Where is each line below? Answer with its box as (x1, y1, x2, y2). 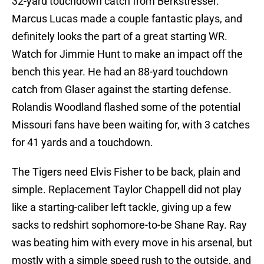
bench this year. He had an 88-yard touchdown (12, 65, 228, 78)
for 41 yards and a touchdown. (12, 136, 153, 149)
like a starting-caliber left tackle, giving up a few (12, 201, 232, 214)
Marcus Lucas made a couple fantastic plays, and (12, 12, 242, 25)
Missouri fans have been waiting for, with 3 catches (12, 118, 250, 131)
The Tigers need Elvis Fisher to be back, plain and (12, 166, 240, 179)
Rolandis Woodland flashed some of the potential (12, 101, 240, 114)
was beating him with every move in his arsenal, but (12, 236, 252, 249)
